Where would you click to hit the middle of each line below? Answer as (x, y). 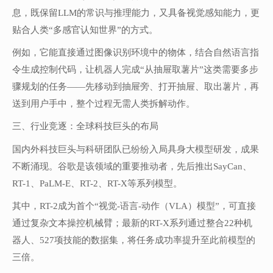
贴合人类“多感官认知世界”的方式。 (85, 30)
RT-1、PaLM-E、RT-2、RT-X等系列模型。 (97, 183)
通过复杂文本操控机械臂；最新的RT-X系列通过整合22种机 (132, 223)
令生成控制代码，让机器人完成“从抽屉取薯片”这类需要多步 (135, 69)
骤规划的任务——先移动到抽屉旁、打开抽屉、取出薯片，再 (136, 86)
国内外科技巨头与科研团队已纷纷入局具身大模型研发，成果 (136, 149)
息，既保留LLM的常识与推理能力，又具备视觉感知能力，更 (136, 12)
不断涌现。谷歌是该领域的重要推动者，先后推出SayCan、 (132, 166)
